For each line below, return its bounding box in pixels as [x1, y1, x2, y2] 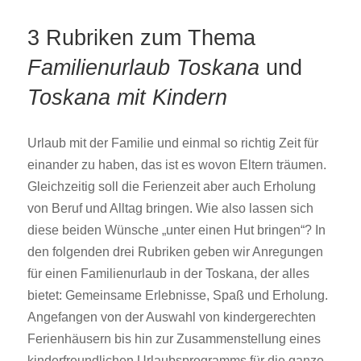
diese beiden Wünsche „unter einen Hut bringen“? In [27, 222, 326, 237]
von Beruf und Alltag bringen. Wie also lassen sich [27, 201, 314, 215]
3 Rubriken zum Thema [27, 25, 256, 50]
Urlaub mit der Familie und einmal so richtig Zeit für [27, 135, 319, 150]
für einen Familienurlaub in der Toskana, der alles [27, 266, 310, 280]
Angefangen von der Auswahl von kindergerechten [27, 309, 317, 324]
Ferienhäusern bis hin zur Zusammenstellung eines [27, 331, 322, 346]
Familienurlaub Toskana [27, 55, 260, 80]
